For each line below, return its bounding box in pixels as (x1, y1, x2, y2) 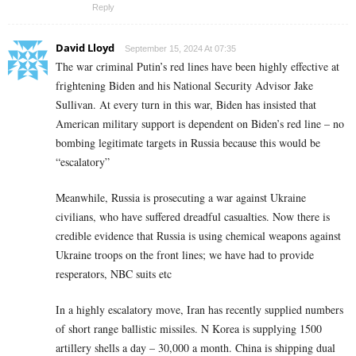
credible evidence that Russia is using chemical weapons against (56, 227, 341, 243)
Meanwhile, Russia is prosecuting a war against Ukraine (56, 189, 306, 205)
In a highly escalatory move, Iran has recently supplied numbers (56, 301, 343, 317)
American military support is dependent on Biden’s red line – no (56, 115, 344, 131)
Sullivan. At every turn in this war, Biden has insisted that (56, 96, 316, 112)
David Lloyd (56, 40, 114, 55)
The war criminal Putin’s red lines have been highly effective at (56, 58, 339, 74)
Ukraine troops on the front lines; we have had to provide (56, 246, 314, 262)
